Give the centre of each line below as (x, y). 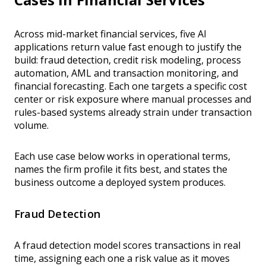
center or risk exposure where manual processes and (133, 99)
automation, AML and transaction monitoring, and (126, 73)
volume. (31, 126)
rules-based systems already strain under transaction (133, 113)
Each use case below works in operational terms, (122, 156)
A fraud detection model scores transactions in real (127, 246)
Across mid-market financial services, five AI (110, 34)
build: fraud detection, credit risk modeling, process (128, 60)
